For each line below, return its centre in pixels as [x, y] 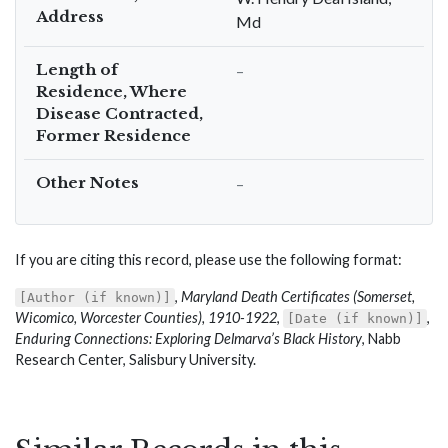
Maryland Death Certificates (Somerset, [298, 296]
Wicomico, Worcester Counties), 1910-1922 [146, 317]
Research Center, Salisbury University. [135, 359]
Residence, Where [111, 91]
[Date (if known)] [355, 318]
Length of [77, 69]
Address [70, 16]
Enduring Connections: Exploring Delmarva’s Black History [188, 338]
